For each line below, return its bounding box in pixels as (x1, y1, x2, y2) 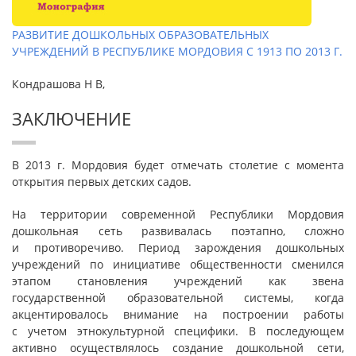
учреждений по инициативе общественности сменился (12, 257, 344, 272)
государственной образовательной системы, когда (12, 290, 344, 305)
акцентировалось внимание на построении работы (12, 307, 344, 322)
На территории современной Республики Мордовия (12, 207, 344, 222)
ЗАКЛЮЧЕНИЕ (12, 106, 131, 130)
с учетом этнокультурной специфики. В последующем (12, 323, 344, 339)
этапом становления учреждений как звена (12, 273, 344, 288)
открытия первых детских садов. (12, 174, 192, 189)
